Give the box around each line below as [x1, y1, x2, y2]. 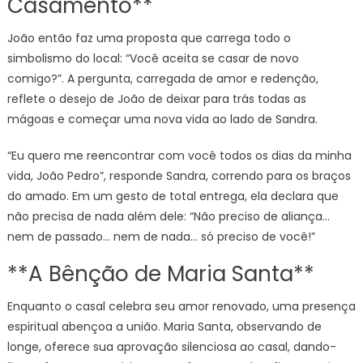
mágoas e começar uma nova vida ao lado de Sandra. [6, 111, 318, 127]
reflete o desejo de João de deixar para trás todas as [6, 91, 306, 107]
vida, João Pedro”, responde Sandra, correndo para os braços [6, 168, 351, 184]
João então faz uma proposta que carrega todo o [6, 30, 291, 46]
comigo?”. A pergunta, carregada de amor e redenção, [6, 70, 318, 87]
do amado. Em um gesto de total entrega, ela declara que [6, 188, 339, 204]
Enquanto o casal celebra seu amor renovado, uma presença [6, 298, 356, 314]
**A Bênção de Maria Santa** [6, 259, 314, 288]
